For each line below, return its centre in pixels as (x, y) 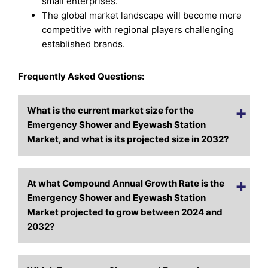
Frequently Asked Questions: (81, 77)
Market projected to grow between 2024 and (125, 212)
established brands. (84, 44)
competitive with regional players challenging (138, 29)
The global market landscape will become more (142, 15)
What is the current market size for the (111, 111)
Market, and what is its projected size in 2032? (128, 139)
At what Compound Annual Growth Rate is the (126, 184)
